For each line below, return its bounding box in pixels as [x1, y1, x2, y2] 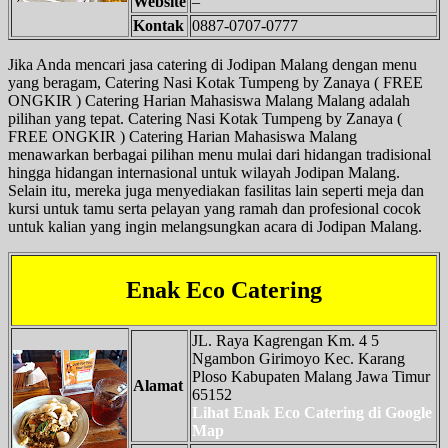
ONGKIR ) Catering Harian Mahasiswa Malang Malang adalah [8, 91, 410, 109]
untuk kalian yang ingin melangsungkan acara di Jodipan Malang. [8, 217, 422, 235]
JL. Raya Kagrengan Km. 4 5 [192, 331, 379, 349]
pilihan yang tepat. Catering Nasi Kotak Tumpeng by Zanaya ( [8, 109, 402, 127]
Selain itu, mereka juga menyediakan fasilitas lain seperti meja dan [8, 181, 424, 199]
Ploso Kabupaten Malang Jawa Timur [192, 367, 430, 385]
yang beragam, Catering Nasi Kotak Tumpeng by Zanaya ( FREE [8, 73, 423, 91]
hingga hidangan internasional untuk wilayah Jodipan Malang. [8, 163, 400, 181]
